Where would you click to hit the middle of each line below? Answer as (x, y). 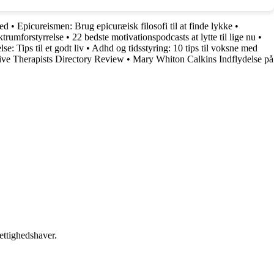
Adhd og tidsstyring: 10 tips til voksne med (175, 48)
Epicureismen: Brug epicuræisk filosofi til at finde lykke (125, 26)
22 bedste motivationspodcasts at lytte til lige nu (164, 37)
